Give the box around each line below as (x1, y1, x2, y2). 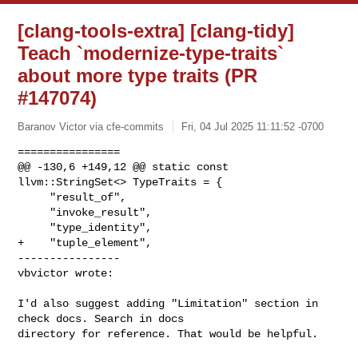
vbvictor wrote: (18, 266, 114, 280)
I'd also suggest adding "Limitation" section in (18, 296, 319, 310)
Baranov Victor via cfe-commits (18, 120, 165, 133)
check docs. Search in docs (18, 312, 191, 325)
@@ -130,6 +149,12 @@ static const (18, 160, 229, 173)
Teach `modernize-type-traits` (18, 42, 284, 64)
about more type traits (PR (18, 65, 258, 86)
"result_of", (18, 190, 50, 204)
